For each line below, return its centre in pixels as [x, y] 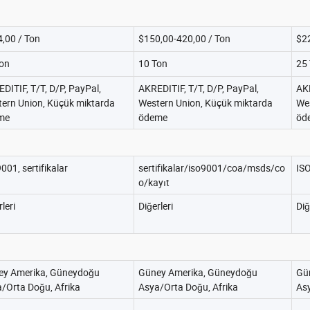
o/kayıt [154, 182]
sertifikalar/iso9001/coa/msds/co [212, 168]
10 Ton [153, 63]
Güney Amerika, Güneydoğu [198, 272]
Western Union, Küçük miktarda [206, 103]
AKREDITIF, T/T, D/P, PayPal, [199, 88]
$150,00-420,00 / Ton [184, 38]
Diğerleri [156, 206]
